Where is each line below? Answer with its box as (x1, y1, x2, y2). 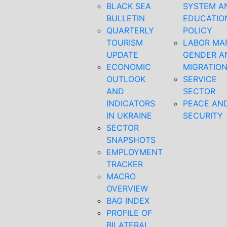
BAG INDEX (106, 196, 149, 206)
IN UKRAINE (106, 110, 152, 121)
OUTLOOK (106, 74, 145, 84)
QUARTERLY (106, 25, 154, 35)
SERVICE (183, 74, 217, 84)
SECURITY (183, 110, 223, 121)
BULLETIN (106, 13, 145, 23)
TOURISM (106, 37, 143, 48)
